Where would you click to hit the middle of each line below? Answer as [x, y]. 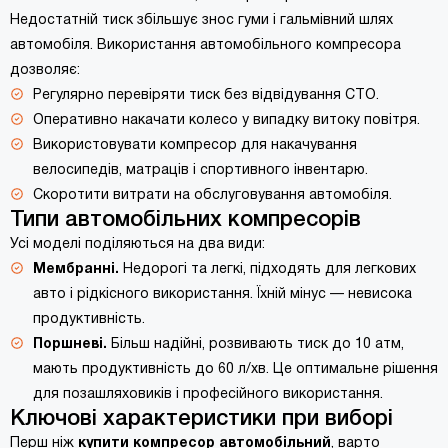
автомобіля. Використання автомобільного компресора [205, 45]
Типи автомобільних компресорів [185, 220]
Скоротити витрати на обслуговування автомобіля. [212, 195]
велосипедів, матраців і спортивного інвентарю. [200, 170]
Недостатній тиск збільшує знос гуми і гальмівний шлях [201, 20]
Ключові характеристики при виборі [201, 419]
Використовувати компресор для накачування [195, 145]
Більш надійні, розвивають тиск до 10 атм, [255, 344]
